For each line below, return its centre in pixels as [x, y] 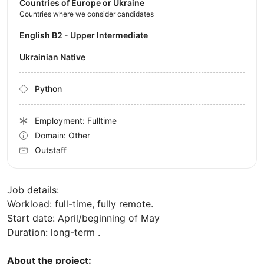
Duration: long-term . [54, 232]
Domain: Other [62, 136]
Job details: [33, 190]
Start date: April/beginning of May [83, 218]
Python [48, 89]
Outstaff [51, 150]
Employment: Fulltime [76, 121]
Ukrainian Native [55, 57]
